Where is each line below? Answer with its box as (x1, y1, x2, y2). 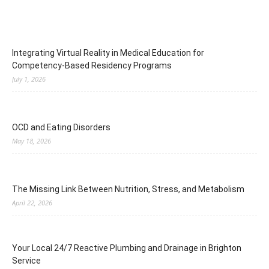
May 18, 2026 (12, 136, 51, 145)
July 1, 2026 (12, 74, 46, 83)
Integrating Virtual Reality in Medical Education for (12, 48, 204, 58)
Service (12, 256, 41, 265)
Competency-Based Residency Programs (12, 61, 172, 70)
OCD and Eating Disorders (12, 122, 110, 132)
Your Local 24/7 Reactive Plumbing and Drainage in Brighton (12, 243, 241, 253)
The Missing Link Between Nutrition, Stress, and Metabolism (12, 184, 244, 194)
